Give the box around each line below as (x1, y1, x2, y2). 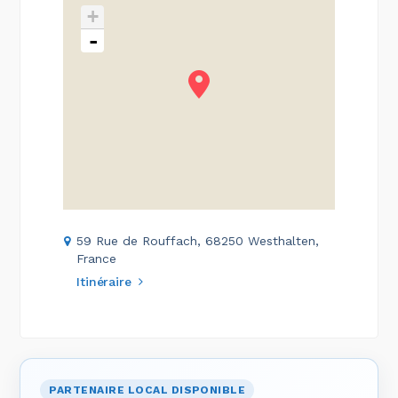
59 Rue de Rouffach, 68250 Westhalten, (76, 234, 320, 248)
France (76, 251, 117, 266)
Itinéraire (76, 275, 131, 289)
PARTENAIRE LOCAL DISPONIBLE (49, 384, 246, 396)
